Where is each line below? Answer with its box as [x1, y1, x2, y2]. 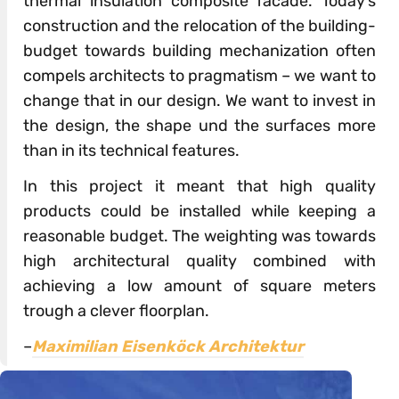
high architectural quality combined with [23, 251, 376, 272]
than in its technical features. [23, 141, 240, 161]
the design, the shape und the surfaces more [23, 116, 376, 136]
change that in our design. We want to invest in [23, 91, 376, 111]
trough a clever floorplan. [23, 301, 210, 322]
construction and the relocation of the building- [23, 16, 376, 37]
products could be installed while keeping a [23, 201, 376, 222]
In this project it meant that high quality [23, 176, 376, 197]
